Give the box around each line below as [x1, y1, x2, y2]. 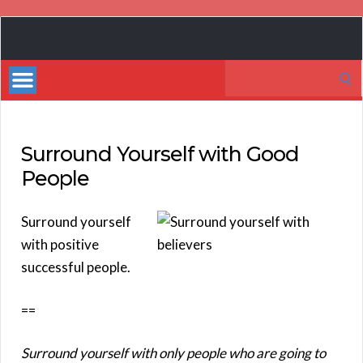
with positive [21, 235, 99, 253]
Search [224, 61, 265, 79]
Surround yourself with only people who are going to [21, 344, 326, 361]
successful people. [21, 258, 130, 275]
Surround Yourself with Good [21, 141, 299, 166]
